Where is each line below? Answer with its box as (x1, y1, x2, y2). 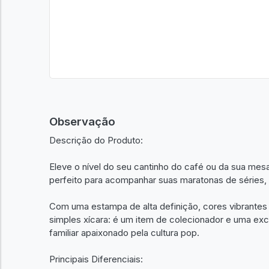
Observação (49, 115, 115, 128)
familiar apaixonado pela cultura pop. (49, 226, 199, 238)
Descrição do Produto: (49, 134, 143, 146)
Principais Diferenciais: (49, 253, 143, 265)
